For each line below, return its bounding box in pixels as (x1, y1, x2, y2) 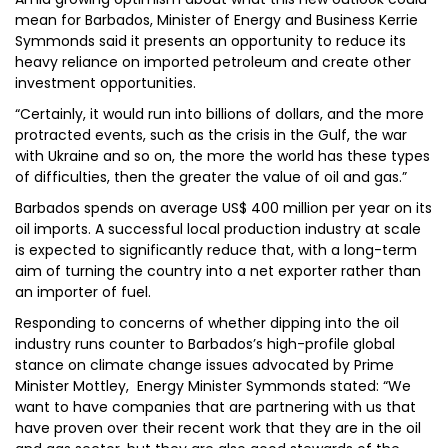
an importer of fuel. (15, 282, 151, 302)
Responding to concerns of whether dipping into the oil (15, 313, 399, 333)
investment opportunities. (15, 73, 196, 93)
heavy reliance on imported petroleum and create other (15, 52, 411, 72)
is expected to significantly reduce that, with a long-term (15, 240, 417, 260)
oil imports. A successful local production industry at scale (15, 219, 421, 239)
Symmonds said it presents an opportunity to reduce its (15, 31, 406, 51)
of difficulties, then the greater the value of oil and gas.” (15, 167, 407, 187)
